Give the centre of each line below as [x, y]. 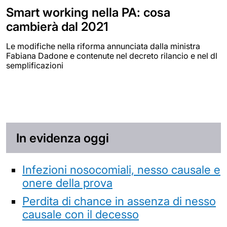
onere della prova [67, 183]
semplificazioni [35, 66]
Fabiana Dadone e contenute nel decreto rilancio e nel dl [112, 56]
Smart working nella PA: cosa [88, 13]
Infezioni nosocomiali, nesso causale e [121, 170]
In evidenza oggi [63, 138]
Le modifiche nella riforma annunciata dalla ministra [103, 46]
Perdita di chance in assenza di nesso [119, 201]
